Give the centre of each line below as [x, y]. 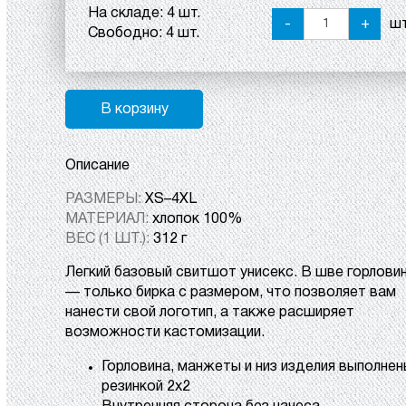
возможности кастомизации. [165, 333]
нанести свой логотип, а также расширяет [210, 313]
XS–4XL [171, 199]
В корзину [134, 109]
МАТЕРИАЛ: [109, 219]
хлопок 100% [197, 219]
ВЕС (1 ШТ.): [109, 239]
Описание [97, 166]
